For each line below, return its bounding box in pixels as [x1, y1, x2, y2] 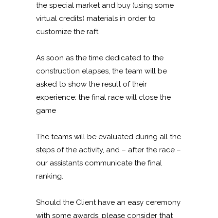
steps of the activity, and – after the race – [36, 145, 181, 154]
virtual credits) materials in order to [36, 14, 156, 23]
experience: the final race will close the [36, 92, 171, 102]
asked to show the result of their [36, 79, 147, 89]
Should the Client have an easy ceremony [36, 198, 181, 207]
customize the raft [36, 27, 98, 36]
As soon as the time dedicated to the [36, 53, 163, 62]
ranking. [36, 171, 63, 181]
